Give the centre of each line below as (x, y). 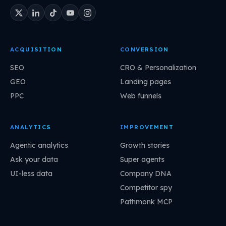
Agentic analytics (39, 145)
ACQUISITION (36, 49)
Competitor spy (146, 187)
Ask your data (34, 159)
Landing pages (146, 81)
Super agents (142, 159)
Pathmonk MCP (146, 202)
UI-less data (31, 173)
